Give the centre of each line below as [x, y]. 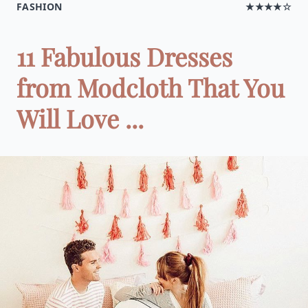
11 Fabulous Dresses [124, 56]
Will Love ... [80, 118]
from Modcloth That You [151, 87]
